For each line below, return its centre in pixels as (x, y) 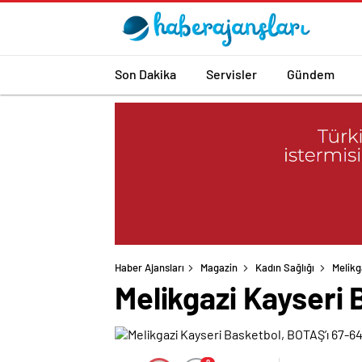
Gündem (311, 74)
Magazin (219, 268)
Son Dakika (145, 74)
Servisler (232, 74)
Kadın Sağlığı (285, 268)
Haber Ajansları (149, 268)
